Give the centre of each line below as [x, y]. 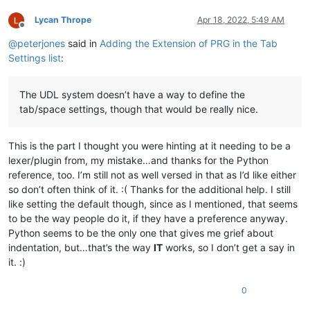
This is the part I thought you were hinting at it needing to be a [149, 145]
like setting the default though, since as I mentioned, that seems [153, 203]
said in [82, 43]
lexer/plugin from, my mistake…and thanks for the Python [138, 160]
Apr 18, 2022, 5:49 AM [241, 19]
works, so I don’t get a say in [229, 247]
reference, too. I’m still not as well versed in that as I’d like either [152, 174]
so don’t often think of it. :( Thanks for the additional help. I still [149, 189]
